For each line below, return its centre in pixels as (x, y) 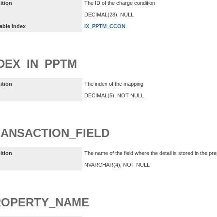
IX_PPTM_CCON (105, 26)
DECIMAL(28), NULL (109, 15)
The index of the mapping (114, 84)
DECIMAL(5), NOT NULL (114, 95)
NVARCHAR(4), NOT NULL (117, 164)
